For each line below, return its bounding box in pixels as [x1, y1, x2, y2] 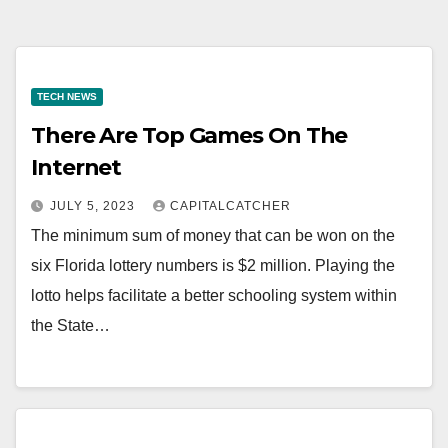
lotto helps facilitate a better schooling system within [31, 287, 397, 305]
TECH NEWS [37, 91, 97, 103]
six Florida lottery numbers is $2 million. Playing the [31, 257, 395, 275]
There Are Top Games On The [31, 122, 348, 150]
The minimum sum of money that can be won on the [31, 227, 395, 245]
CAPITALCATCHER [170, 199, 291, 214]
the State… [31, 317, 110, 335]
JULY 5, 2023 [50, 199, 139, 214]
